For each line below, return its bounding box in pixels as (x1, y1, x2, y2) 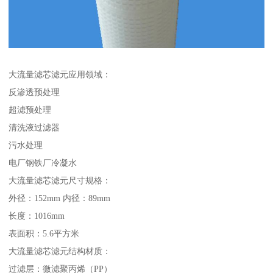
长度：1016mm (9, 211, 65, 221)
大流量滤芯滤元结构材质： (9, 246, 112, 257)
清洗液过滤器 (9, 122, 60, 133)
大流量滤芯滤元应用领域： (9, 69, 112, 80)
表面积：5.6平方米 (9, 229, 80, 239)
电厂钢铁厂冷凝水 (9, 158, 77, 168)
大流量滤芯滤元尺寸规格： (9, 175, 112, 186)
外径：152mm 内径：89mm (9, 193, 111, 204)
